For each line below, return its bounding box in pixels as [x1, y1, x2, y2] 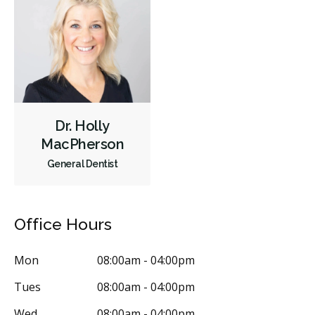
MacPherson [41, 135, 124, 153]
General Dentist [46, 157, 118, 169]
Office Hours [14, 214, 112, 233]
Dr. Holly [55, 117, 110, 134]
